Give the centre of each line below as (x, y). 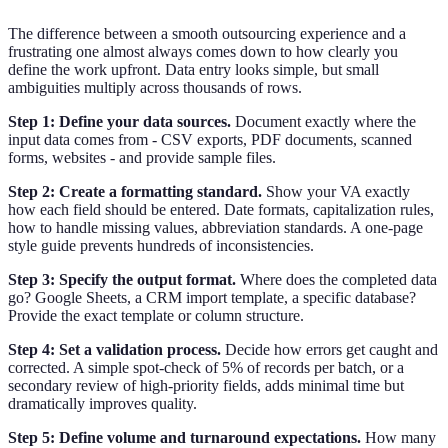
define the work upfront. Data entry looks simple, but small (193, 69)
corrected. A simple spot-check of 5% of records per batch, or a (206, 367)
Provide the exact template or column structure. (156, 315)
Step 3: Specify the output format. (122, 279)
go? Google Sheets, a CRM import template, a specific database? (212, 297)
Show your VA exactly (336, 191)
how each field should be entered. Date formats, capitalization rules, (221, 209)
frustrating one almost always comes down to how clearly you (203, 51)
